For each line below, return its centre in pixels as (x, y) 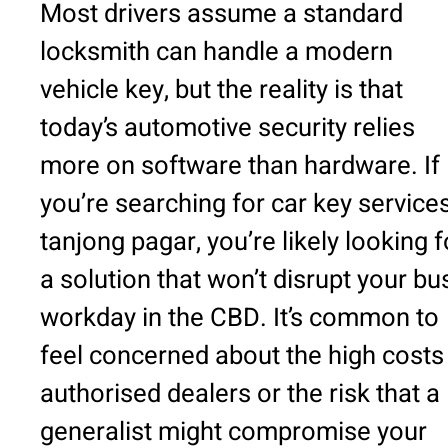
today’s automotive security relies (227, 128)
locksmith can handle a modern (216, 52)
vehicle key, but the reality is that (221, 90)
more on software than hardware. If (240, 166)
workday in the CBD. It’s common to (239, 318)
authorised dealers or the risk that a (240, 394)
